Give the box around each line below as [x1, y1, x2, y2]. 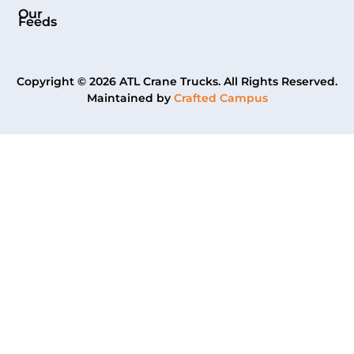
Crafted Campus [173, 91, 268, 106]
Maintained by [86, 91, 174, 106]
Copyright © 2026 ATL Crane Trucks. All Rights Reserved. [17, 74, 337, 89]
